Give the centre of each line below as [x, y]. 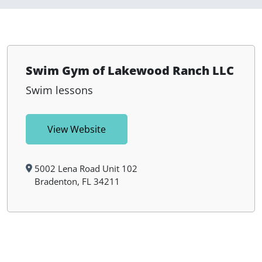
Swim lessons [59, 90]
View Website [76, 130]
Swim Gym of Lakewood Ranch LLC [130, 71]
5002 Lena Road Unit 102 [86, 169]
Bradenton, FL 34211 [77, 182]
